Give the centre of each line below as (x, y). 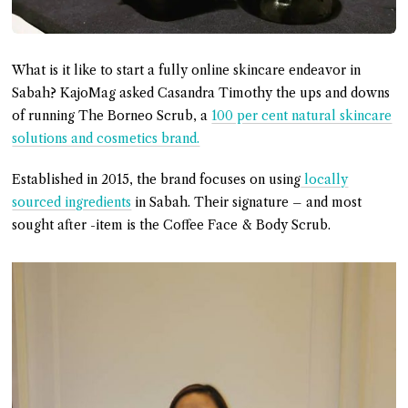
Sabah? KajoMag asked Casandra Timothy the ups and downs (201, 92)
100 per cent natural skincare (302, 115)
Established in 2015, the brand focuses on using (157, 179)
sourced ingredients (72, 202)
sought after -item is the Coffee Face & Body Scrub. (172, 224)
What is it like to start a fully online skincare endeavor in (187, 70)
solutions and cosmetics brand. (106, 138)
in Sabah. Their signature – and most (247, 202)
